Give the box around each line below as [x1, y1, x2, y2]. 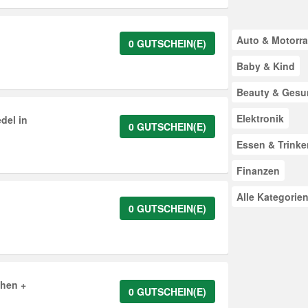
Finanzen [236, 164, 280, 177]
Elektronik [236, 111, 284, 125]
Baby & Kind [236, 59, 295, 73]
